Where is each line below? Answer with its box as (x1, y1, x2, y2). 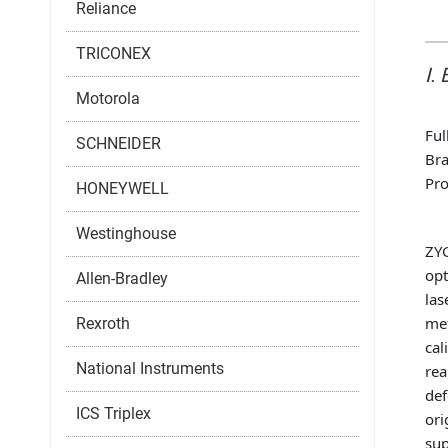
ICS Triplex (76, 403, 151, 423)
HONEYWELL (76, 178, 169, 198)
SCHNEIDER (76, 133, 161, 153)
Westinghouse (76, 223, 176, 243)
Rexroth (76, 313, 130, 333)
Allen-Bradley (76, 268, 168, 288)
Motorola (76, 88, 140, 108)
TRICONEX (76, 43, 151, 63)
